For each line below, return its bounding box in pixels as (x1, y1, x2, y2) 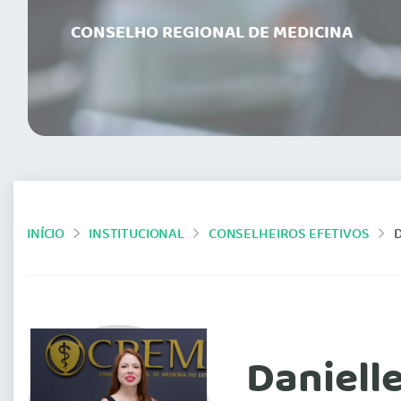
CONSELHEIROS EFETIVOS (208, 223, 370, 246)
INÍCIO (27, 223, 65, 246)
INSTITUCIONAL (89, 223, 184, 246)
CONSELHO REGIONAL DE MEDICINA (71, 19, 353, 48)
